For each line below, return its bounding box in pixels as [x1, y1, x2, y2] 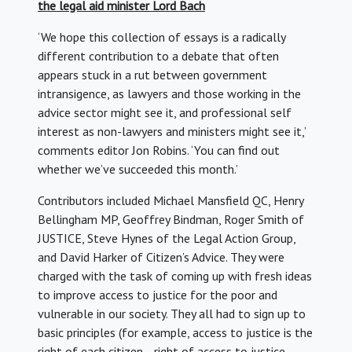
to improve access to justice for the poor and [38, 287, 277, 303]
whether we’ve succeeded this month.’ [38, 161, 238, 178]
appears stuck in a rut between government [38, 67, 267, 83]
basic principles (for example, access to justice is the [38, 324, 313, 341]
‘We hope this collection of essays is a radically [38, 29, 285, 46]
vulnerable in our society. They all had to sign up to [38, 306, 306, 322]
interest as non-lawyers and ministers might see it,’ [38, 123, 306, 140]
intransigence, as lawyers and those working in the [38, 86, 301, 102]
